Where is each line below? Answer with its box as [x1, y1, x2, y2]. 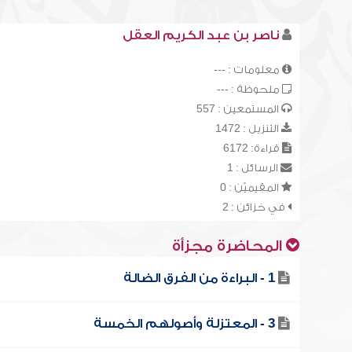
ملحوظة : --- [216, 83, 282, 95]
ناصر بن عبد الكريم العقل [122, 28, 279, 42]
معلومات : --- [213, 64, 282, 75]
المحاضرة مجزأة [171, 238, 286, 255]
